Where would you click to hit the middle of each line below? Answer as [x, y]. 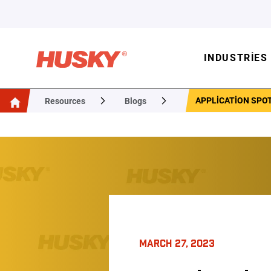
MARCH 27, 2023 [177, 243]
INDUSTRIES [236, 58]
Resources [65, 101]
